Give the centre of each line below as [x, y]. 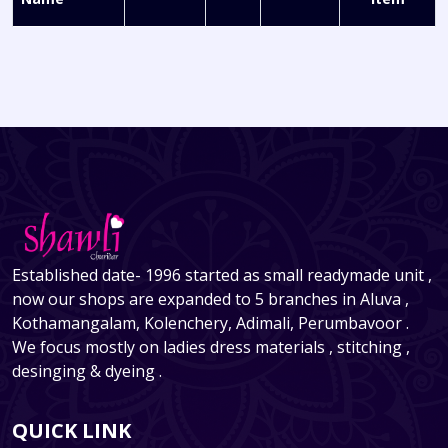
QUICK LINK [71, 430]
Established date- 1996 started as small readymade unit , [222, 274]
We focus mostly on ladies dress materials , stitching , [211, 346]
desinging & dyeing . [87, 370]
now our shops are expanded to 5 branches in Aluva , [210, 298]
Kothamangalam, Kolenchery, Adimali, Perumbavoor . [210, 322]
